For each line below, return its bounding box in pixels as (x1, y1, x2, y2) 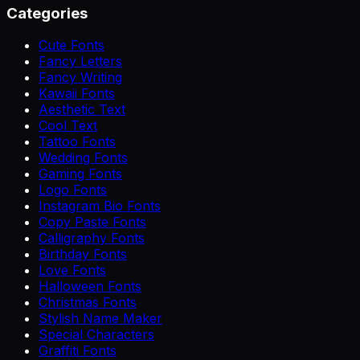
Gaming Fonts (39, 166, 122, 182)
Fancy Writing (39, 69, 122, 86)
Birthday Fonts (39, 246, 127, 263)
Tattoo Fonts (39, 133, 116, 150)
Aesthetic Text (39, 101, 125, 118)
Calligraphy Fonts (39, 230, 145, 247)
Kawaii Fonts (39, 85, 115, 102)
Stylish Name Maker (39, 310, 162, 327)
